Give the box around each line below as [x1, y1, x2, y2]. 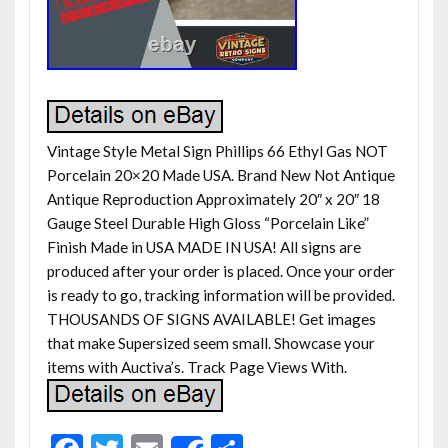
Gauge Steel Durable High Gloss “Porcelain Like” [46, 213, 369, 232]
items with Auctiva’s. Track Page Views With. [46, 357, 347, 376]
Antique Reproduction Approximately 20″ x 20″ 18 [46, 189, 380, 208]
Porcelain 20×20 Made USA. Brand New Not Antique [46, 165, 395, 184]
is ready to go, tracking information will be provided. [46, 285, 395, 304]
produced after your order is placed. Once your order [46, 261, 395, 280]
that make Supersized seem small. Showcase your [46, 333, 375, 352]
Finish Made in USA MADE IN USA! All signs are [46, 237, 361, 256]
